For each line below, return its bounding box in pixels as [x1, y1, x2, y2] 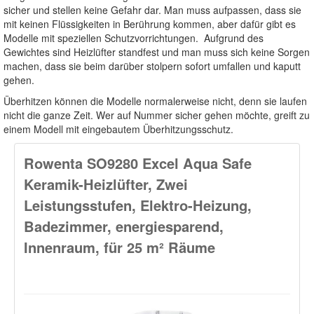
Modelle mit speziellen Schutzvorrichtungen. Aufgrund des [4, 30, 264, 45]
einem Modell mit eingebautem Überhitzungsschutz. [4, 121, 233, 136]
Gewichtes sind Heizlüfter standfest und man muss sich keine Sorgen [4, 44, 310, 59]
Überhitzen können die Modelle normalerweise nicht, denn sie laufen [4, 93, 307, 108]
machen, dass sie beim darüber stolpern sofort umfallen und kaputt [4, 58, 301, 73]
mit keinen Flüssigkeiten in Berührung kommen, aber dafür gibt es [4, 16, 296, 31]
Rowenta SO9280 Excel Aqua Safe [24, 152, 252, 173]
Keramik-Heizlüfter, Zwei [24, 173, 188, 194]
